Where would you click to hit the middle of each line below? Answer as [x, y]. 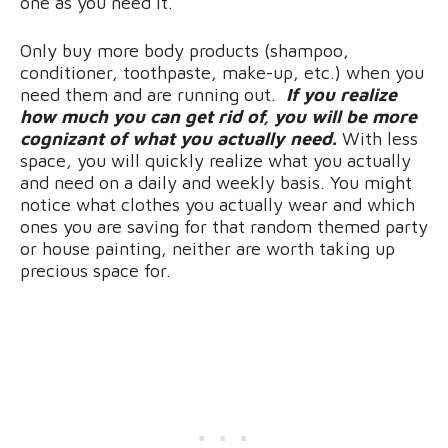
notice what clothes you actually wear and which [217, 204]
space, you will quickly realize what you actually [215, 160]
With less [377, 138]
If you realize [336, 94]
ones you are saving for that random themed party [224, 226]
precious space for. [95, 270]
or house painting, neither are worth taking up [207, 248]
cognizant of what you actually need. [178, 138]
